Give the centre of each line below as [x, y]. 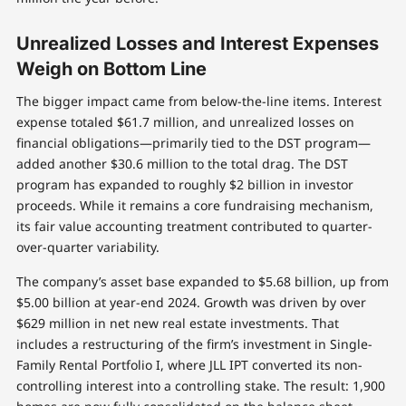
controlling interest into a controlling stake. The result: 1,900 [200, 386]
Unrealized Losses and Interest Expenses [197, 44]
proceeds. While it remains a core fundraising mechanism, [194, 206]
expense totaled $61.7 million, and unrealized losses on [185, 122]
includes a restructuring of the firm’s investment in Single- [194, 344]
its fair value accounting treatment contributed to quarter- [194, 227]
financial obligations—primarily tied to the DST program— [193, 143]
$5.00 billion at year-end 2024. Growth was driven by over [191, 303]
